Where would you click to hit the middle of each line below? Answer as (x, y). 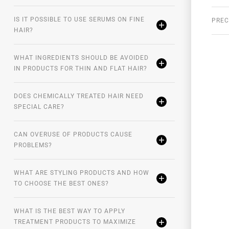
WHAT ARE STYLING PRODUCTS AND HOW (82, 173)
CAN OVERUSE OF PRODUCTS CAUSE (73, 135)
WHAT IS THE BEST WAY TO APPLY (70, 211)
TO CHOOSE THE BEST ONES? (61, 184)
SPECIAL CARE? (39, 107)
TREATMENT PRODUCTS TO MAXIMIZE (75, 222)
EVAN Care (65, 9)
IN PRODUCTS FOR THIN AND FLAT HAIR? (81, 69)
